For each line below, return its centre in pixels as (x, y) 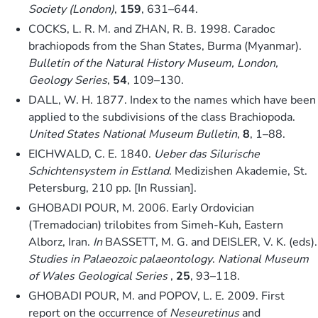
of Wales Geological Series (98, 276)
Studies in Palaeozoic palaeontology (120, 259)
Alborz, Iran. (61, 242)
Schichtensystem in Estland (99, 171)
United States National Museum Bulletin (133, 134)
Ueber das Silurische (207, 154)
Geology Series (68, 80)
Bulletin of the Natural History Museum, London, (153, 63)
